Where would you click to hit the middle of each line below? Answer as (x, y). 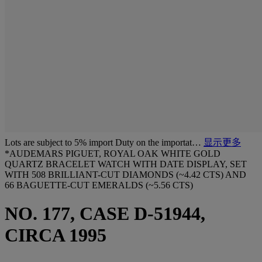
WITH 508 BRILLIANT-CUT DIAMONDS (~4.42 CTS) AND (125, 175)
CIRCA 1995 (56, 235)
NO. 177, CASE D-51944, (105, 214)
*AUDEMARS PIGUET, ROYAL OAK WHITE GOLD (113, 154)
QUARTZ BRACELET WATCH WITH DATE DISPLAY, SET (126, 164)
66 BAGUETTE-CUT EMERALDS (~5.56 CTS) (99, 185)
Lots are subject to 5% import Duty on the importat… (104, 142)
